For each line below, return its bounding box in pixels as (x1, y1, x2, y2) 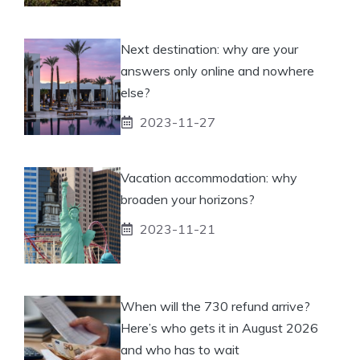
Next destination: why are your (121, 40, 298, 57)
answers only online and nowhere (121, 62, 314, 79)
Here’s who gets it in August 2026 (121, 319, 318, 336)
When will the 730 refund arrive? (121, 297, 310, 314)
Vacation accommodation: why (121, 169, 297, 186)
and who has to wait (121, 341, 239, 358)
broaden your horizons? (121, 190, 255, 207)
